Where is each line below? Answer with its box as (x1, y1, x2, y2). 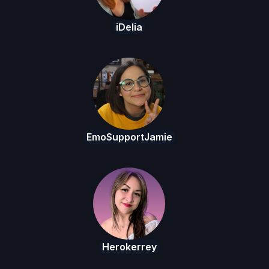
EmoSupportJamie (86, 131, 172, 144)
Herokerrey (101, 241, 157, 253)
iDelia (116, 21, 142, 34)
